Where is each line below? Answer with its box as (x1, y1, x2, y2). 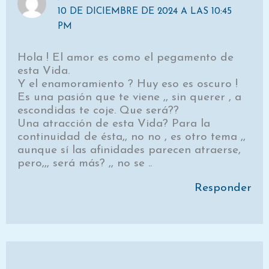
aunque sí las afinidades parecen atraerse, (17, 144, 241, 156)
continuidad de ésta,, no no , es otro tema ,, (17, 131, 246, 143)
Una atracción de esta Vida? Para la (17, 118, 211, 130)
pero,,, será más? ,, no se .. (17, 157, 153, 169)
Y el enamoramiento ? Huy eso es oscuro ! (17, 78, 238, 90)
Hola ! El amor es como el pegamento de (17, 52, 234, 64)
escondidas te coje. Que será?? (17, 104, 180, 116)
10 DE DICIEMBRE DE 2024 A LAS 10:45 (58, 7, 232, 17)
